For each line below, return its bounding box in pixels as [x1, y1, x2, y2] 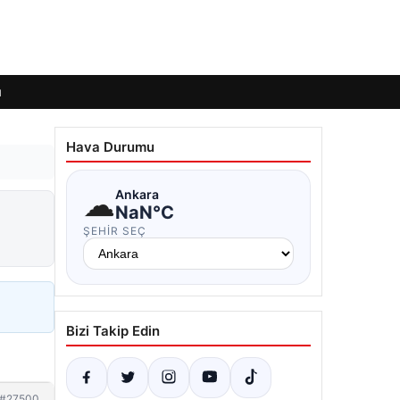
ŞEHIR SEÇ [83, 224, 146, 237]
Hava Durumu [66, 138, 154, 155]
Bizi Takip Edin [66, 322, 160, 339]
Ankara [115, 186, 159, 202]
